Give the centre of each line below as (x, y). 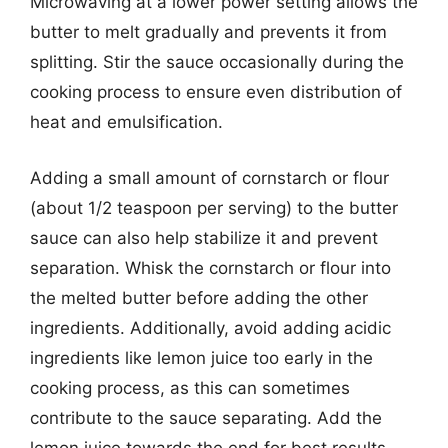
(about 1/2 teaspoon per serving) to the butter (214, 207)
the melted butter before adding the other (199, 297)
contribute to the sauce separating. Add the (206, 417)
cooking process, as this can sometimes (190, 387)
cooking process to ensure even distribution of (216, 92)
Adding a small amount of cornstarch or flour (209, 177)
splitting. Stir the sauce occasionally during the (217, 62)
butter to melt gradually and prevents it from (208, 32)
